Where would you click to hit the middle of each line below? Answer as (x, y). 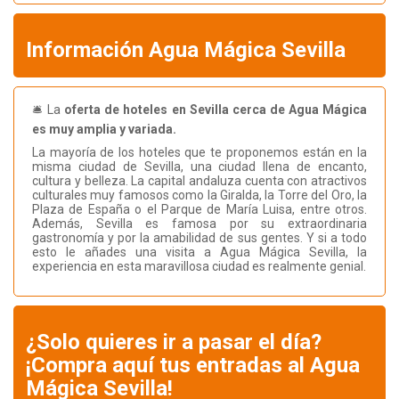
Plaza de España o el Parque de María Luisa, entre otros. (199, 210)
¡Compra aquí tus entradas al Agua (193, 366)
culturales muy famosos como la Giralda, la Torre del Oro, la (199, 195)
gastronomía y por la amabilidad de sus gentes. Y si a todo (199, 238)
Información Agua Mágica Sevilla (186, 50)
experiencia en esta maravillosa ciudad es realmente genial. (199, 267)
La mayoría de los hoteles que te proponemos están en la (199, 153)
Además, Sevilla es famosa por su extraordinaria (199, 224)
